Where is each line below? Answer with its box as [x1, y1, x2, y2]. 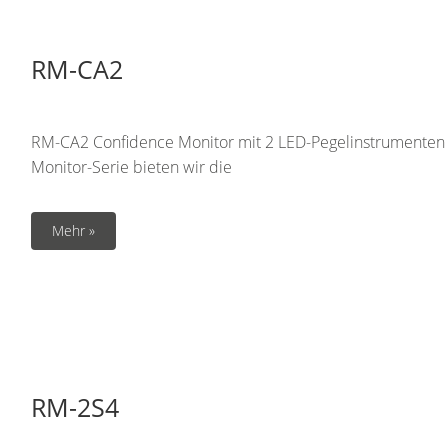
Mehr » [52, 221, 95, 240]
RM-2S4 [31, 390, 119, 424]
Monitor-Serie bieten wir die [31, 156, 232, 178]
